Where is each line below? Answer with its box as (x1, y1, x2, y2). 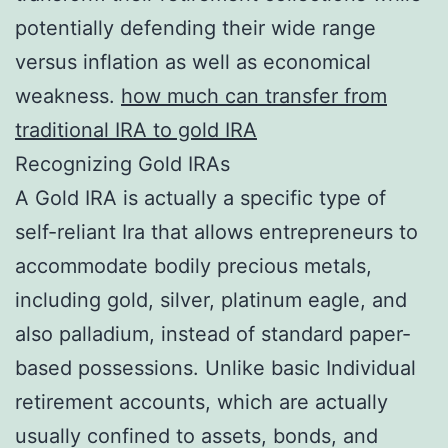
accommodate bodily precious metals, (15, 253, 372, 278)
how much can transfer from (121, 83, 387, 108)
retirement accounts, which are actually (15, 389, 388, 414)
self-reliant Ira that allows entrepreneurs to (15, 219, 418, 244)
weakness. (15, 83, 121, 108)
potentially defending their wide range (15, 15, 376, 40)
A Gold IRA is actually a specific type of (15, 185, 386, 210)
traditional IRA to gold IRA (15, 117, 257, 142)
